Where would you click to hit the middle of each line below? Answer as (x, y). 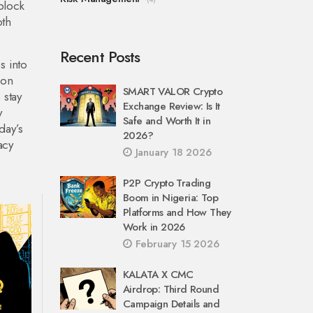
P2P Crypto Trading (167, 183)
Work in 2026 (154, 227)
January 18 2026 (172, 152)
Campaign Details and (172, 304)
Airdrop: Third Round (171, 289)
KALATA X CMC (158, 275)
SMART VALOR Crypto (173, 92)
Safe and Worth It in (167, 121)
